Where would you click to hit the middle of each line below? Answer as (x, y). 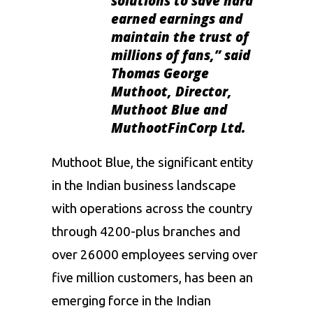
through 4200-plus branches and (146, 231)
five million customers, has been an (152, 277)
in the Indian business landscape (144, 185)
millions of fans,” (168, 54)
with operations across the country (152, 208)
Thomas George (160, 73)
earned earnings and (177, 18)
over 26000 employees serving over (155, 254)
